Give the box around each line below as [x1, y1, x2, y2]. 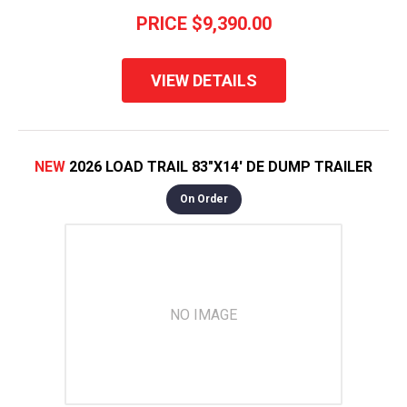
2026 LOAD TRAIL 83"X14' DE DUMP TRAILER [69, 158, 372, 176]
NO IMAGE [170, 305, 237, 323]
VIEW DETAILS [150, 71, 257, 91]
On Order [179, 193, 228, 206]
